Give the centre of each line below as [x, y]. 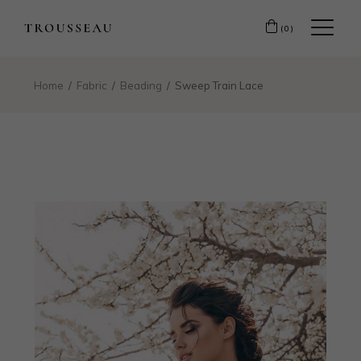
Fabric [92, 85]
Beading [141, 85]
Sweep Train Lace [219, 85]
